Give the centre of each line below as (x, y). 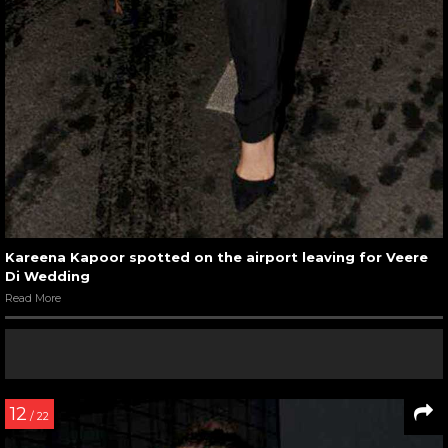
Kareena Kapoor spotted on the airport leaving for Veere (216, 256)
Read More (33, 297)
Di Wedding (47, 275)
